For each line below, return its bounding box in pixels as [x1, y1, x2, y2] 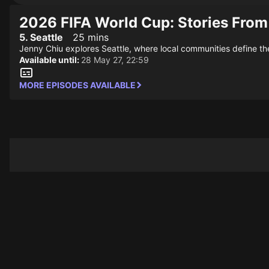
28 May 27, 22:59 [81, 55, 149, 65]
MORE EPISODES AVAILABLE [19, 80, 136, 90]
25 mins [73, 31, 109, 43]
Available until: [19, 55, 81, 65]
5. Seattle [19, 31, 63, 43]
